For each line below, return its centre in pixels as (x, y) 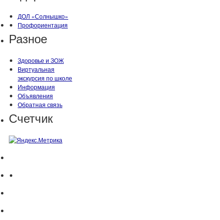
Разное (28, 38)
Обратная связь (40, 104)
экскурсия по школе (45, 78)
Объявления (35, 96)
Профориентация (43, 25)
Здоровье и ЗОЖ (41, 60)
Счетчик (31, 118)
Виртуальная (36, 69)
